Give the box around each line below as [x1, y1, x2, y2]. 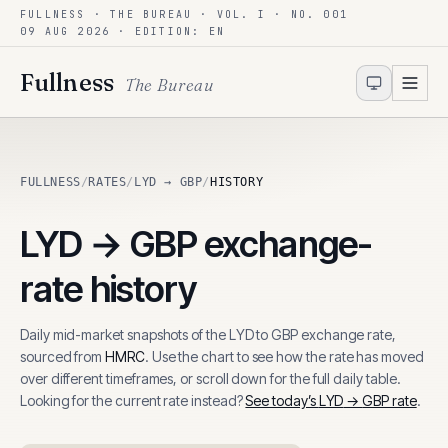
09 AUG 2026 [20, 25, 111, 38]
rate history [20, 267, 197, 311]
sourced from [20, 348, 103, 365]
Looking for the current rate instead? [20, 392, 243, 409]
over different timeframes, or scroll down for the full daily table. [20, 370, 401, 387]
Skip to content [15, 9, 133, 32]
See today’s [245, 392, 319, 409]
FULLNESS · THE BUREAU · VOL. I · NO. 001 [20, 8, 348, 21]
